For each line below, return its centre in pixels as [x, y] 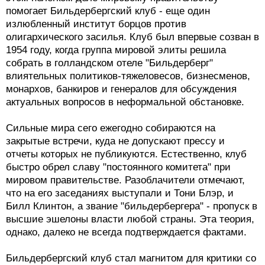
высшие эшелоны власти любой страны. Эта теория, [130, 219]
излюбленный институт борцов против [96, 24]
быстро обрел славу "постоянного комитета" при [118, 167]
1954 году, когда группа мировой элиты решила [116, 50]
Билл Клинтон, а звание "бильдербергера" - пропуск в [132, 206]
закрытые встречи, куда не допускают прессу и [115, 141]
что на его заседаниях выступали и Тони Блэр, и [120, 193]
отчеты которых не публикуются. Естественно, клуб [126, 154]
